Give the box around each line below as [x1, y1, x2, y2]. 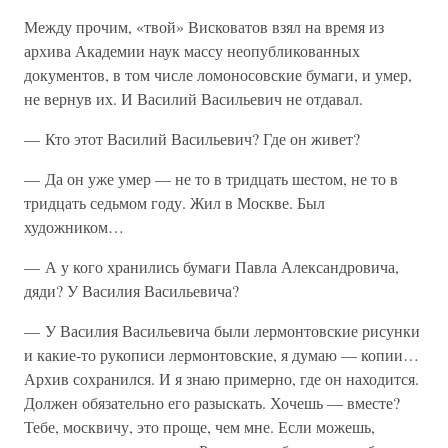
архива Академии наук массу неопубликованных [24, 40, 360, 61]
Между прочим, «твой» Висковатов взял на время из [24, 16, 384, 37]
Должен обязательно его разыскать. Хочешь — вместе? [24, 392, 400, 413]
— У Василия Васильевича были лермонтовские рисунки [24, 320, 420, 341]
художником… [24, 216, 124, 237]
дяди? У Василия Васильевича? [24, 280, 239, 301]
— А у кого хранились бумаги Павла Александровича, [24, 256, 399, 277]
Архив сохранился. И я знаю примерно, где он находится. [24, 368, 419, 389]
